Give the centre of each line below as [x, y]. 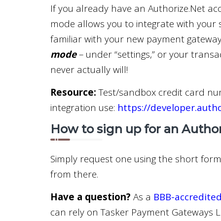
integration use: [84, 107]
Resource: [73, 92]
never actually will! [89, 69]
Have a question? [91, 197]
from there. [74, 174]
